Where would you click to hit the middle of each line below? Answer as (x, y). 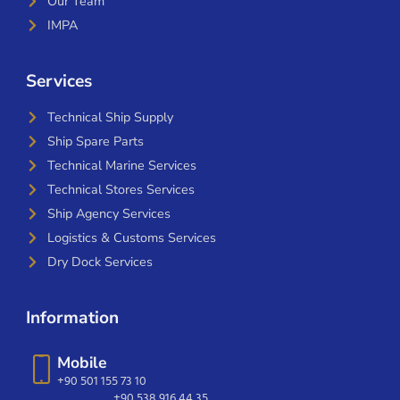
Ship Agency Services (108, 214)
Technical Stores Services (121, 190)
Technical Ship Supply (110, 117)
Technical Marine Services (121, 166)
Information (72, 318)
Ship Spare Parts (95, 142)
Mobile (82, 363)
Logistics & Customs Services (131, 238)
